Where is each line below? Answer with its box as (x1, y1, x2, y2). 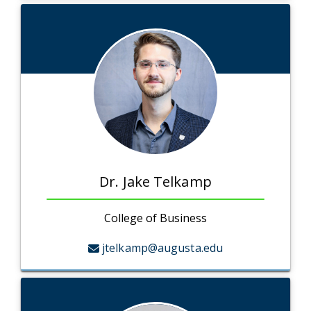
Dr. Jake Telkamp (99, 172, 212, 192)
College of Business (104, 210, 207, 226)
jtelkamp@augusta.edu (102, 240, 224, 256)
